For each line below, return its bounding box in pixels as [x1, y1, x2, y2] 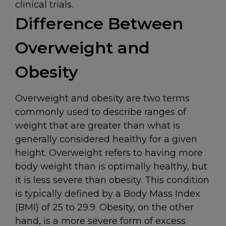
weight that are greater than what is [15, 120, 180, 131]
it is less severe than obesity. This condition [15, 175, 209, 186]
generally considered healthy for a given [15, 134, 197, 145]
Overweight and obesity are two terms [15, 93, 190, 104]
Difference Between [15, 14, 183, 33]
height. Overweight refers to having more [15, 147, 203, 158]
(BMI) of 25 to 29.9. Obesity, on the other [15, 202, 194, 213]
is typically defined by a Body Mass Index [15, 188, 200, 199]
